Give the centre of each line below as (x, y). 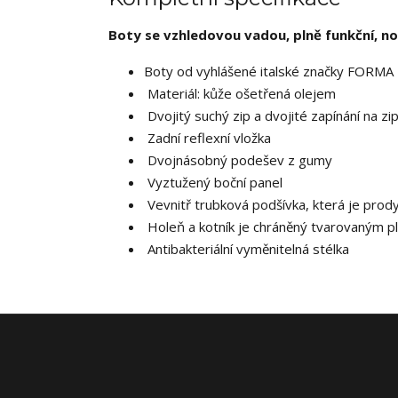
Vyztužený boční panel (213, 182)
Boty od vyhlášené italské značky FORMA (269, 71)
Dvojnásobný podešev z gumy (238, 160)
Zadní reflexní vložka (207, 138)
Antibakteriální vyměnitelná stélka (247, 249)
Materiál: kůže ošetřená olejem (240, 93)
